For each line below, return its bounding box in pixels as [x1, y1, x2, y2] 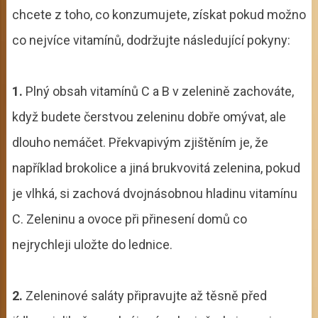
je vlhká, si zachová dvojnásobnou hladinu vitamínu [11, 185, 297, 201]
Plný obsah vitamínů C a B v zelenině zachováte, [22, 83, 294, 99]
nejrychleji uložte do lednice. [11, 236, 172, 252]
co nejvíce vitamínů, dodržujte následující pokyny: [11, 32, 290, 48]
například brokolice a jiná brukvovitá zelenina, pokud [11, 160, 300, 175]
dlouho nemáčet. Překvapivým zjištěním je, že [11, 134, 268, 150]
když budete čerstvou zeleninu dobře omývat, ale [11, 109, 286, 124]
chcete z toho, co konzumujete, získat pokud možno [11, 6, 306, 22]
